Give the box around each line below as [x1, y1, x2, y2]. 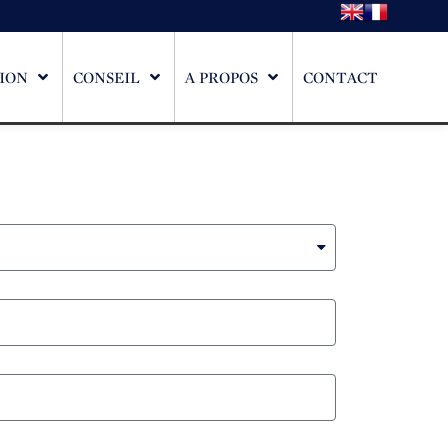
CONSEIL [73, 68, 140, 86]
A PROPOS [185, 68, 258, 86]
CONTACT [303, 68, 378, 86]
